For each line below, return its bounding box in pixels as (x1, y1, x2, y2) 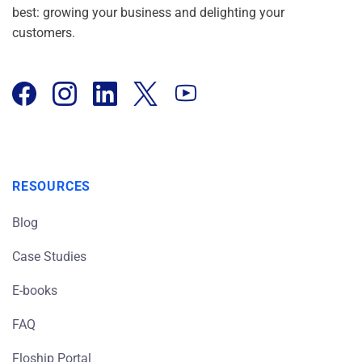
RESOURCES (12, 179, 91, 195)
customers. (12, 25, 75, 41)
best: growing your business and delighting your (12, 5, 284, 21)
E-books (12, 283, 57, 299)
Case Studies (12, 249, 86, 265)
